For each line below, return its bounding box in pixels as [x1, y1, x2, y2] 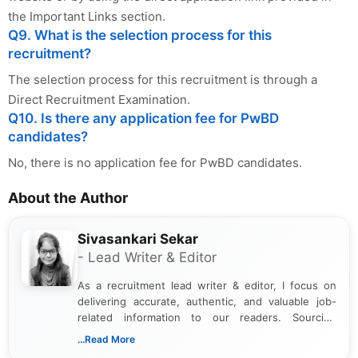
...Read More [78, 332, 135, 345]
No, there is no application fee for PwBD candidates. [8, 154, 302, 170]
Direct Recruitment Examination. [8, 91, 190, 107]
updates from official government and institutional [78, 326, 336, 340]
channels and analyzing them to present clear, [78, 342, 336, 356]
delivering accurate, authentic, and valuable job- [78, 294, 336, 308]
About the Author [8, 189, 128, 206]
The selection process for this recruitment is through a [8, 71, 317, 87]
